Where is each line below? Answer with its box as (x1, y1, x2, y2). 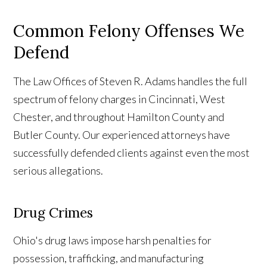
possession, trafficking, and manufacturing (13, 252, 204, 265)
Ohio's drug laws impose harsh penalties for (13, 234, 212, 247)
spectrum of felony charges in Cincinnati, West (13, 92, 226, 106)
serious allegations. (13, 164, 104, 178)
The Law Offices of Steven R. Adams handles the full (13, 74, 248, 88)
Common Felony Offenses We (13, 20, 245, 42)
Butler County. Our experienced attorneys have (13, 128, 231, 142)
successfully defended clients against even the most (13, 146, 250, 160)
